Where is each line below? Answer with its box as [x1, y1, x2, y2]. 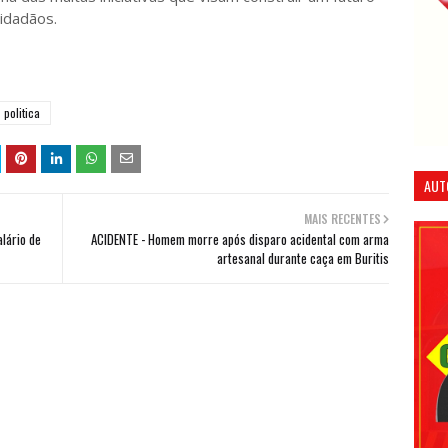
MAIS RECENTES [304, 210, 381, 228]
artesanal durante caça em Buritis [217, 248, 389, 269]
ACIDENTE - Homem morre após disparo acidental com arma [91, 229, 389, 250]
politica [4, 104, 40, 122]
